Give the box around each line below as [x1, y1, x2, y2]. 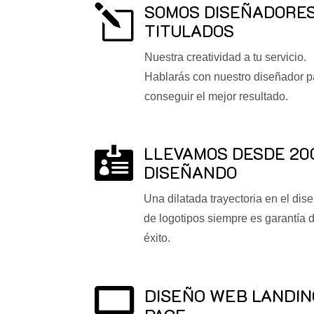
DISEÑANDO [143, 162, 237, 184]
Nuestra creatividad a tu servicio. [144, 51, 306, 64]
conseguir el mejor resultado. [144, 90, 288, 103]
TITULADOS [144, 20, 234, 42]
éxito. [143, 232, 170, 245]
